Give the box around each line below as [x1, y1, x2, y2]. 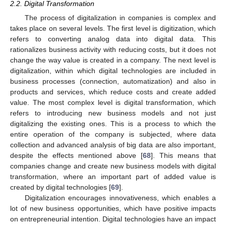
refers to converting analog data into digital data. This [10, 35, 216, 43]
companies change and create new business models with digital [10, 162, 216, 171]
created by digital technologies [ [10, 183, 111, 192]
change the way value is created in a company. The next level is [10, 56, 216, 65]
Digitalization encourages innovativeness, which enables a [24, 194, 216, 202]
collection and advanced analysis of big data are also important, [10, 141, 216, 149]
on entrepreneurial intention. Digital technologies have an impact [10, 215, 216, 223]
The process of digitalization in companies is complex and [24, 14, 216, 22]
